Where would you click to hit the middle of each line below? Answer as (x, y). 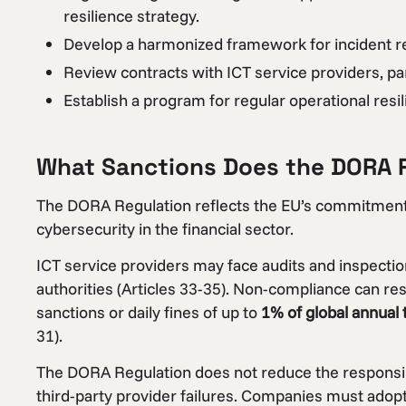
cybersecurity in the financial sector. (165, 228)
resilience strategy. (131, 15)
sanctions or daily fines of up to (149, 312)
